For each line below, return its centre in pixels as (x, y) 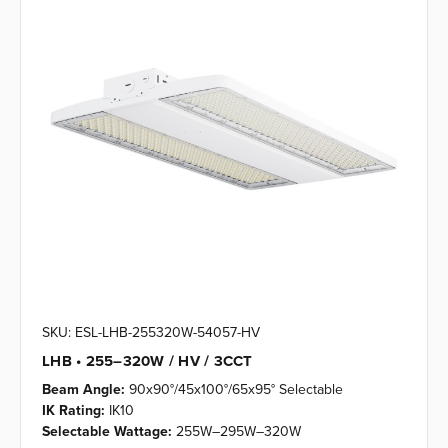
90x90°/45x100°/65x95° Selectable (236, 388)
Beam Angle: (83, 388)
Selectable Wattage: (107, 430)
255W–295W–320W (238, 430)
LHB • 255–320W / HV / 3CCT (147, 360)
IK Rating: (73, 409)
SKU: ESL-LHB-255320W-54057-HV (151, 331)
